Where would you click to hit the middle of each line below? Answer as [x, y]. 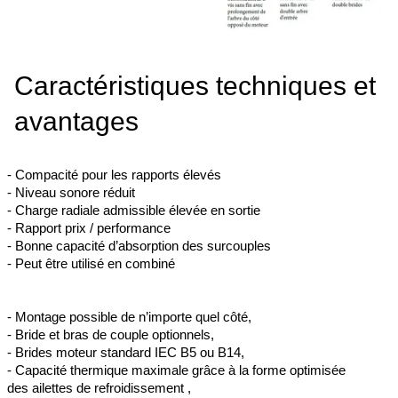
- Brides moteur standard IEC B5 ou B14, [126, 353]
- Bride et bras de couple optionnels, [111, 335]
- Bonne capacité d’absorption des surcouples [139, 246]
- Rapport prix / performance [89, 228]
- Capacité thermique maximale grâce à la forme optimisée [176, 370]
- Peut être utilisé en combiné [91, 264]
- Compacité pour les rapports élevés [114, 175]
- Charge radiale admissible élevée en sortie [134, 211]
